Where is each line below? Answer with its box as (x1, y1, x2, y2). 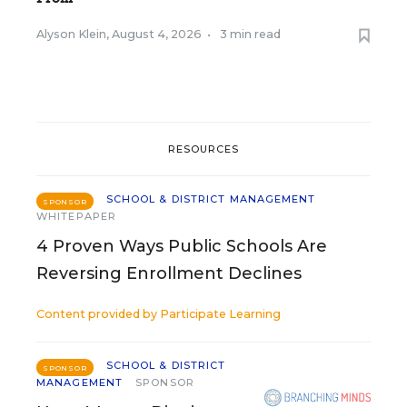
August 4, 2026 (112, 27, 202, 41)
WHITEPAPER (36, 210, 116, 223)
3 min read (220, 27, 281, 41)
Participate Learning (160, 307, 281, 321)
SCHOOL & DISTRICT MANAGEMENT (105, 193, 316, 205)
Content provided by (36, 307, 160, 321)
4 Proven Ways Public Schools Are (36, 236, 327, 256)
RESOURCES (167, 142, 240, 155)
